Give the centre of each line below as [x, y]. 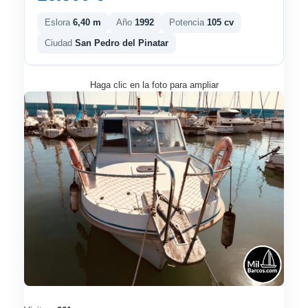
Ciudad [60, 43]
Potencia [188, 22]
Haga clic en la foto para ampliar [154, 85]
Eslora [59, 22]
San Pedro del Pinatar [122, 43]
